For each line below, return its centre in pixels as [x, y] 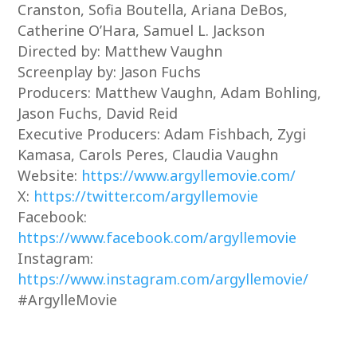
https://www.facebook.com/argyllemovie [157, 237]
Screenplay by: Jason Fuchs [110, 72]
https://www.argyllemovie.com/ [189, 175]
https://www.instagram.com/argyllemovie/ [163, 279]
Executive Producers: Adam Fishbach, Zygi [162, 134]
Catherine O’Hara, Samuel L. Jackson [141, 30]
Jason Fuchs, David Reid [98, 113]
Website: [50, 175]
